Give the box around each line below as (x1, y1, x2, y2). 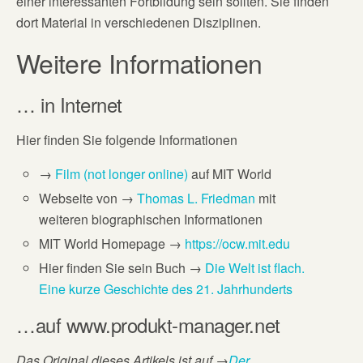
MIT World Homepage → (39, 234, 186, 254)
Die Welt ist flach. (205, 258, 305, 278)
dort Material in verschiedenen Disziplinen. (16, 12, 261, 32)
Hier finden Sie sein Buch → (39, 258, 206, 278)
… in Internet (16, 89, 122, 118)
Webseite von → (39, 188, 138, 207)
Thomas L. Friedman (137, 188, 256, 207)
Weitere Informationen (16, 43, 263, 81)
